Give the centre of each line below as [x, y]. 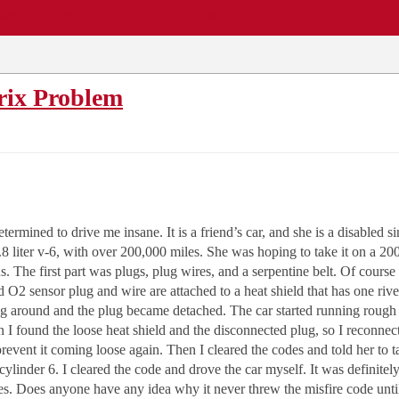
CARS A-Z [293, 17]
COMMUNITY [198, 17]
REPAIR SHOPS [87, 17]
